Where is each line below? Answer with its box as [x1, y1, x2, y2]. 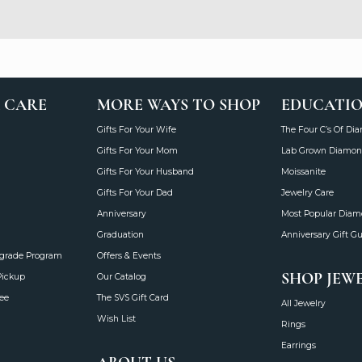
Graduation [97, 229, 144, 241]
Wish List [97, 314, 136, 325]
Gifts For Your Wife [97, 124, 176, 136]
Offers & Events [97, 250, 161, 262]
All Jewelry [281, 298, 326, 309]
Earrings [281, 340, 316, 351]
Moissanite [281, 166, 326, 178]
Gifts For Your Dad [97, 187, 173, 199]
